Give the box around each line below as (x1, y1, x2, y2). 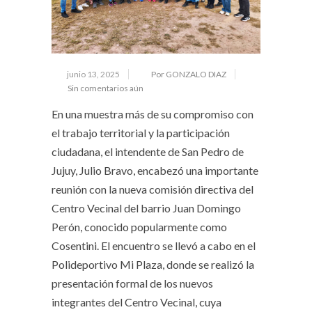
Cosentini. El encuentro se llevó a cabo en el (52, 239, 256, 252)
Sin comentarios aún (68, 83, 143, 93)
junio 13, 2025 (67, 69, 120, 79)
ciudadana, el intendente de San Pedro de (52, 145, 244, 158)
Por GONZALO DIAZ (151, 69, 226, 79)
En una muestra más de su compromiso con (52, 107, 253, 120)
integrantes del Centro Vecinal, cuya (52, 295, 221, 309)
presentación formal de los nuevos (52, 276, 213, 290)
